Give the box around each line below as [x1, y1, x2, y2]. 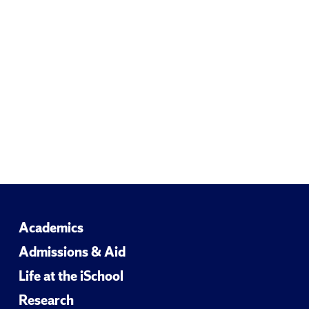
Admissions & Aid [19, 243, 126, 261]
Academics [19, 219, 84, 237]
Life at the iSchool [19, 267, 124, 285]
